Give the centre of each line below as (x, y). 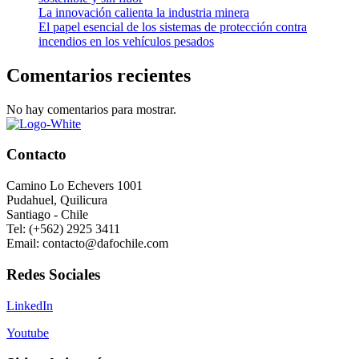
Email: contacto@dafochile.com (87, 244)
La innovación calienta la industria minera (144, 12)
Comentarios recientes (99, 75)
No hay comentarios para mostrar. (91, 109)
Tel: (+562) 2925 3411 (63, 229)
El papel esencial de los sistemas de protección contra (173, 26)
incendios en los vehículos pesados (126, 41)
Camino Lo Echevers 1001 (75, 186)
